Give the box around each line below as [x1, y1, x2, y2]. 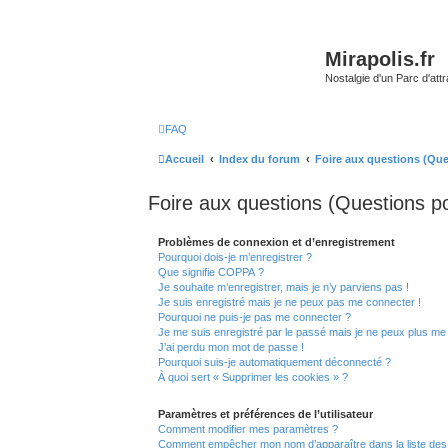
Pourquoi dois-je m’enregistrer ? [158, 250, 312, 263]
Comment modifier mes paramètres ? [158, 422, 338, 435]
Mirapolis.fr [325, 48, 435, 70]
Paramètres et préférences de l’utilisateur [158, 407, 373, 420]
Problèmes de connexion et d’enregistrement [158, 235, 395, 248]
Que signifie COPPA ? [158, 265, 264, 278]
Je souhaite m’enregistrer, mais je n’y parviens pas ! [158, 280, 409, 293]
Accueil [165, 152, 204, 165]
